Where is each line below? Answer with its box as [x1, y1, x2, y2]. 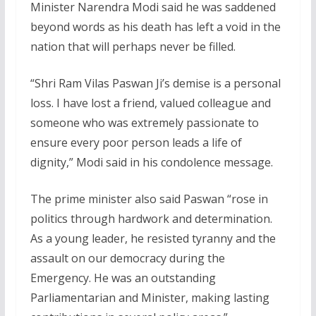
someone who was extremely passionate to [30, 114, 259, 130]
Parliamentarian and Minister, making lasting [30, 289, 269, 305]
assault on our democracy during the [30, 250, 225, 266]
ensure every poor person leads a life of [30, 134, 242, 150]
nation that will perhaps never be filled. [30, 38, 236, 54]
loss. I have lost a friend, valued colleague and [30, 95, 271, 111]
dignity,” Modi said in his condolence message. [30, 154, 273, 170]
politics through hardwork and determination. [30, 210, 272, 226]
